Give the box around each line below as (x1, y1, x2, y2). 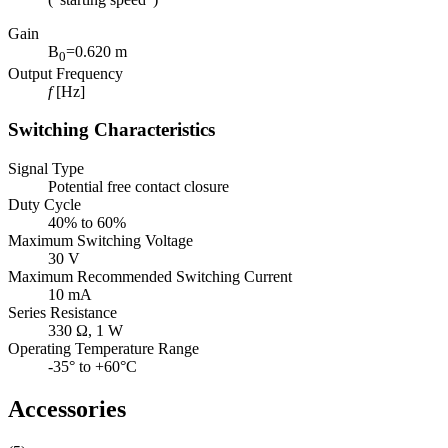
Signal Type (8, 160, 84, 178)
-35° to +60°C (48, 358, 137, 376)
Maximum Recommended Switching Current (8, 268, 292, 286)
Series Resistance (8, 304, 117, 322)
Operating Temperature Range (8, 340, 199, 358)
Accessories (8, 396, 126, 423)
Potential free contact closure (48, 178, 229, 196)
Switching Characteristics (8, 119, 215, 141)
